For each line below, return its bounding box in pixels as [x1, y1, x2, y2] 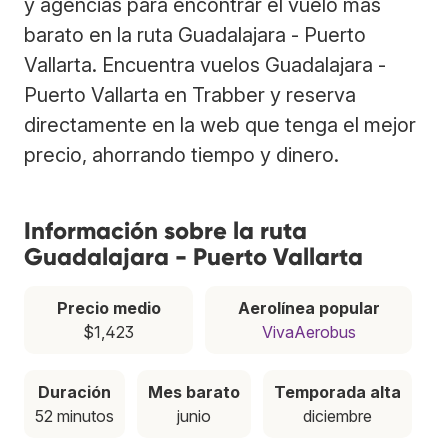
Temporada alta [274, 381, 401, 402]
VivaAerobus [261, 321, 356, 342]
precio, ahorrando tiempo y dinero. [24, 142, 339, 167]
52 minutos [35, 405, 114, 426]
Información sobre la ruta [24, 215, 307, 245]
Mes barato [148, 381, 240, 402]
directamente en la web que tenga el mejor [24, 112, 416, 137]
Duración [38, 381, 111, 402]
